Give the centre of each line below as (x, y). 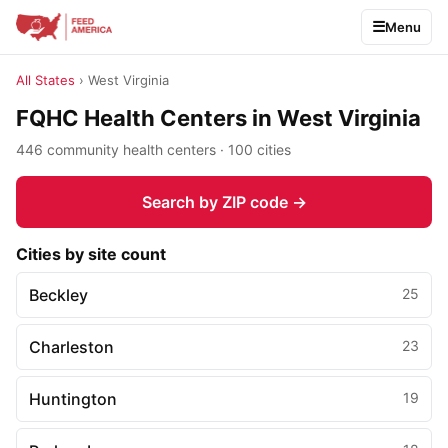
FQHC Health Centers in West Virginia (218, 118)
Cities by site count (91, 254)
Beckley (58, 295)
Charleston (71, 347)
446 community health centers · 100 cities (153, 149)
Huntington (73, 399)
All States (45, 80)
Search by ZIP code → (224, 202)
